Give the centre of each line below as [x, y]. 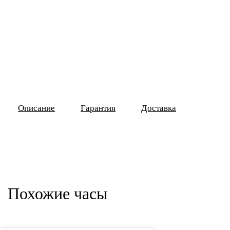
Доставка [159, 108]
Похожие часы [58, 194]
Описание [36, 108]
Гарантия [98, 108]
